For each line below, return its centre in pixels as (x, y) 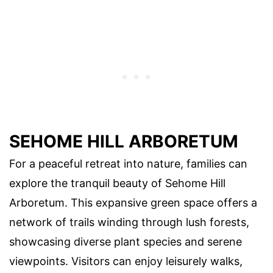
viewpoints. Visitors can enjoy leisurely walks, (126, 261)
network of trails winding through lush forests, (129, 222)
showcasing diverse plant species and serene (126, 241)
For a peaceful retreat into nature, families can (128, 163)
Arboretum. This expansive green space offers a (133, 202)
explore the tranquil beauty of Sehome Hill (117, 183)
